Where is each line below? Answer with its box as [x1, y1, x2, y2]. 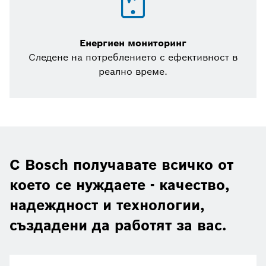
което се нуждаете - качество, [9, 176, 229, 195]
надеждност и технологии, [9, 196, 204, 215]
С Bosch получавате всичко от [9, 156, 233, 175]
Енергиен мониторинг [80, 37, 186, 50]
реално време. [99, 65, 167, 78]
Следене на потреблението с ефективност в [28, 51, 237, 64]
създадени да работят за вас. [9, 216, 226, 235]
